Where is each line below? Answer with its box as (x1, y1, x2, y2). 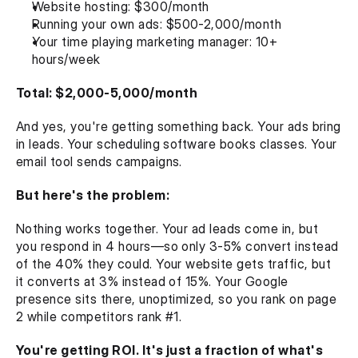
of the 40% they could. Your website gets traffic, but (16, 256, 332, 272)
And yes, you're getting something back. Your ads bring (16, 118, 341, 134)
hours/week (32, 51, 101, 67)
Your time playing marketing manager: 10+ (32, 34, 278, 50)
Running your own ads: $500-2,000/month (32, 16, 282, 32)
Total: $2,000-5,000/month (16, 85, 197, 101)
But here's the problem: (16, 187, 170, 203)
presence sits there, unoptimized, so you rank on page (16, 291, 337, 307)
